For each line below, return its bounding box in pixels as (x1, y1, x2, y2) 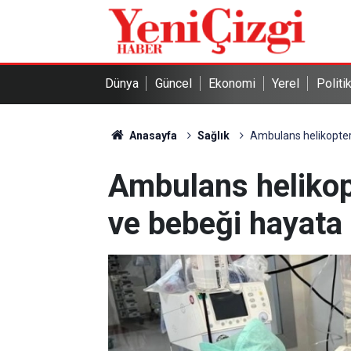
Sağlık (197, 129, 230, 142)
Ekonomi (208, 76, 256, 91)
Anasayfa (126, 129, 177, 142)
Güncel (154, 76, 192, 91)
